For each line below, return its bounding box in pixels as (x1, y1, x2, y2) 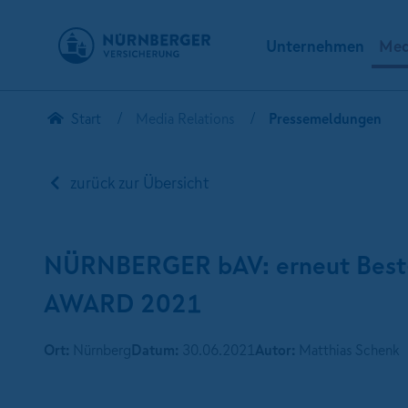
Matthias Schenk (295, 340, 400, 360)
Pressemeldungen (268, 108, 382, 128)
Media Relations (135, 108, 234, 128)
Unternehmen (266, 35, 364, 57)
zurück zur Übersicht (66, 171, 210, 194)
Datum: (131, 340, 178, 360)
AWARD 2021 (44, 285, 202, 321)
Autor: (255, 340, 295, 360)
